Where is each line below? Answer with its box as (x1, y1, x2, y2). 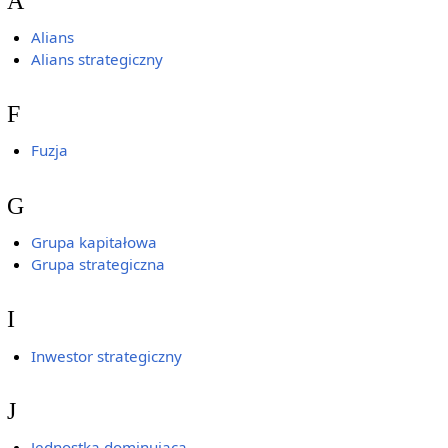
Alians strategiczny (31, 48, 164, 69)
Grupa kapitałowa (31, 232, 158, 253)
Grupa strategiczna (31, 254, 166, 275)
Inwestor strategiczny (31, 345, 183, 366)
